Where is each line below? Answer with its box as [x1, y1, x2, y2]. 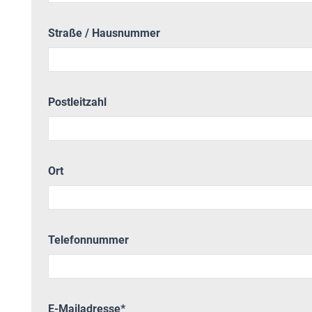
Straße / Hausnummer [47, 26, 160, 40]
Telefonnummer [47, 233, 129, 247]
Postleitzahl [47, 95, 107, 109]
